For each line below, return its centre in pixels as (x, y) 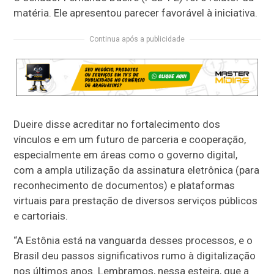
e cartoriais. (41, 216)
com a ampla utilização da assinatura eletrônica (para (137, 170)
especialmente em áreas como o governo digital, (126, 155)
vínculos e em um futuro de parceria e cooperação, (130, 140)
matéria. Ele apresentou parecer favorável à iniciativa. (136, 13)
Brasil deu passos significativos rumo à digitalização (135, 256)
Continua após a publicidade (137, 39)
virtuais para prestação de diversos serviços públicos (136, 201)
